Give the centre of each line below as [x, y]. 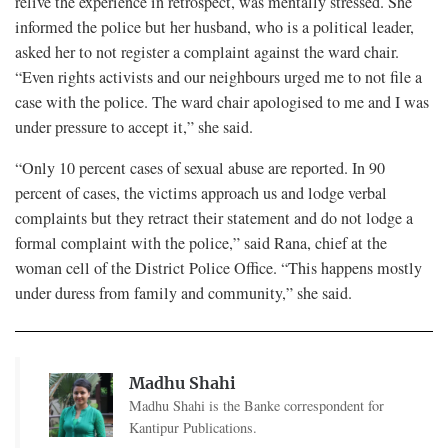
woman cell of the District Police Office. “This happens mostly [218, 267]
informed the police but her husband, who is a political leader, [214, 26]
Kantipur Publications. [192, 427]
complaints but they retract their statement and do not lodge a [214, 217]
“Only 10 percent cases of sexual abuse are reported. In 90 [200, 167]
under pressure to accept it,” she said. [134, 126]
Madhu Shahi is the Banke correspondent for [256, 405]
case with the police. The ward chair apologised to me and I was [222, 101]
